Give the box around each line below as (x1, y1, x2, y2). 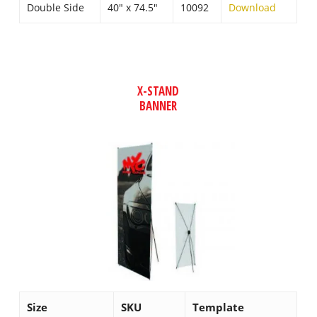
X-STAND (137, 82, 180, 99)
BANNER (139, 97, 178, 114)
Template (192, 299, 245, 314)
